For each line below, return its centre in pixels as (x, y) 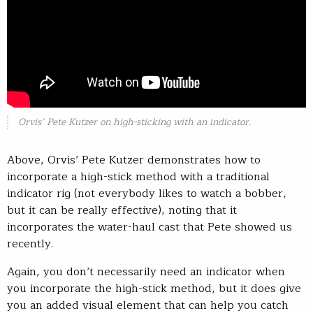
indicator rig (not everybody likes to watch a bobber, (147, 193)
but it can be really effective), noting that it (122, 210)
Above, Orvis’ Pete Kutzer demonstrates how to (134, 160)
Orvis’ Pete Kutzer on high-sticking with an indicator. (134, 122)
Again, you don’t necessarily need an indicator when (146, 271)
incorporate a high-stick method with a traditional (138, 176)
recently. (30, 243)
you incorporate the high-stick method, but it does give (154, 288)
